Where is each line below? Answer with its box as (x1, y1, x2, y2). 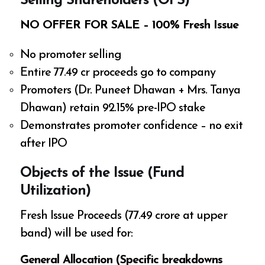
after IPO (20, 138, 67, 150)
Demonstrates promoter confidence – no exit (20, 120, 243, 132)
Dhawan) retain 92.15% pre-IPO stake (20, 102, 206, 115)
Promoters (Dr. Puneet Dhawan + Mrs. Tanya (20, 85, 241, 97)
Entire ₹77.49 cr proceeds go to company (20, 67, 216, 79)
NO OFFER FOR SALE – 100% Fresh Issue (20, 20, 239, 32)
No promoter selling (20, 49, 122, 62)
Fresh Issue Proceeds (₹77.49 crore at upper (20, 210, 228, 222)
